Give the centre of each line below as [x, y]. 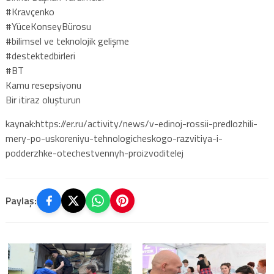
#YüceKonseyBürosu [48, 26]
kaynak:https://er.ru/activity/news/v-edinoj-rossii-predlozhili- [131, 123]
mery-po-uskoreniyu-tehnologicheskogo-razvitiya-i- [114, 138]
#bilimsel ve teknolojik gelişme [67, 41]
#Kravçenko [30, 11]
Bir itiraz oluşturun [43, 99]
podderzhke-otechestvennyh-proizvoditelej [94, 153]
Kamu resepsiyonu [43, 85]
